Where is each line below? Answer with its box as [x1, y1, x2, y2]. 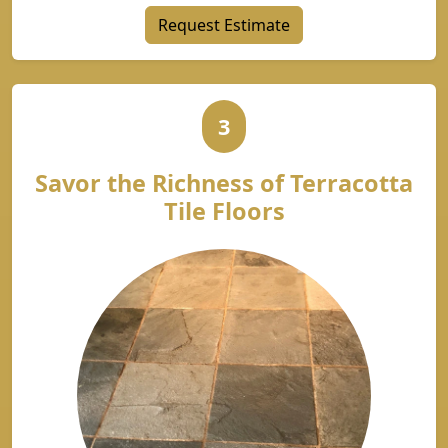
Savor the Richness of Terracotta [35, 167, 413, 199]
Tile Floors [163, 195, 285, 227]
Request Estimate [158, 14, 290, 36]
